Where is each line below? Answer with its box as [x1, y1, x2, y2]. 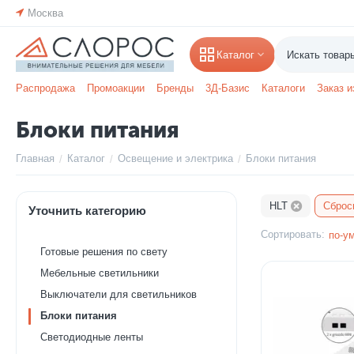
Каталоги [262, 82, 305, 94]
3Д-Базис [205, 82, 250, 94]
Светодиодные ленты [40, 331, 143, 343]
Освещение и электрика [118, 153, 233, 164]
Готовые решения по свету [40, 246, 168, 258]
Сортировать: [261, 228, 325, 240]
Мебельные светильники [40, 267, 159, 279]
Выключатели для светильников [40, 288, 197, 300]
